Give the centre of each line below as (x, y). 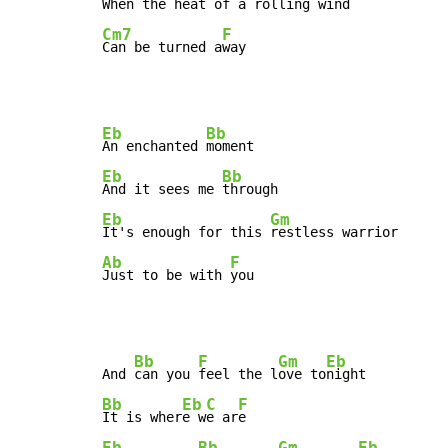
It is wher (142, 417)
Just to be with (166, 275)
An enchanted (154, 146)
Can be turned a (162, 47)
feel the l (238, 374)
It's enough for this (186, 232)
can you (166, 374)
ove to (302, 374)
